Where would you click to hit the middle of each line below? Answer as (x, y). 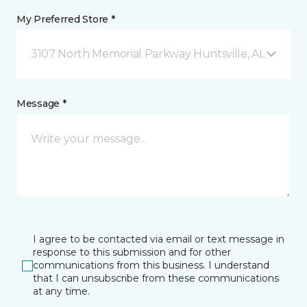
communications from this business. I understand (151, 265)
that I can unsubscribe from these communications (156, 278)
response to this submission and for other (132, 252)
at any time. (61, 291)
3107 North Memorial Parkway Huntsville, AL (148, 54)
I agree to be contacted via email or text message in (159, 239)
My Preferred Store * (66, 19)
